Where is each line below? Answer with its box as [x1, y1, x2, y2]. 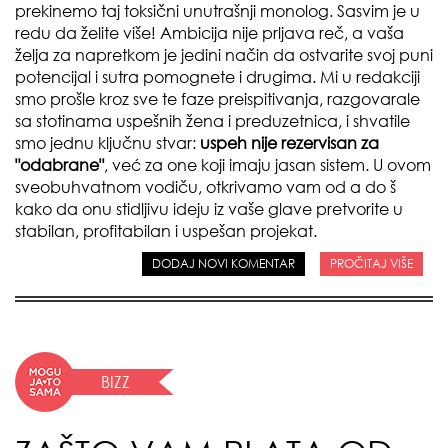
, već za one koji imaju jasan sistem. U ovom [104, 155, 431, 176]
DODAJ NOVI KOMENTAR [152, 256, 295, 272]
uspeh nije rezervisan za [200, 133, 379, 154]
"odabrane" [15, 155, 104, 176]
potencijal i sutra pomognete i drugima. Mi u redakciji [15, 67, 420, 88]
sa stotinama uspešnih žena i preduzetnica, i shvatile [15, 111, 410, 132]
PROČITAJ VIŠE [330, 256, 413, 272]
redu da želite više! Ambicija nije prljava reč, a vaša [15, 23, 404, 44]
